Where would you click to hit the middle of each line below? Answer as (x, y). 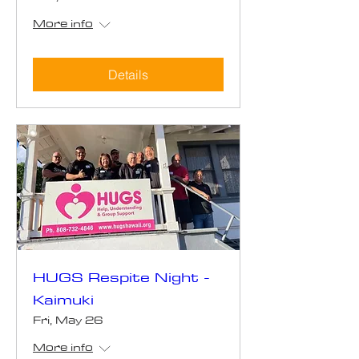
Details (128, 74)
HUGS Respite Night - (121, 277)
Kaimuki (63, 300)
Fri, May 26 (68, 320)
